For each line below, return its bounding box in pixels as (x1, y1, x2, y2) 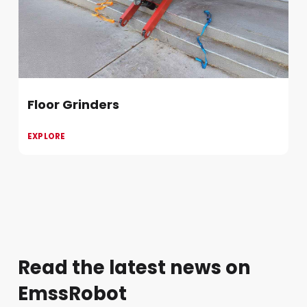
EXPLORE (27, 131, 66, 143)
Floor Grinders (27, 96, 119, 114)
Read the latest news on (18, 254, 251, 282)
